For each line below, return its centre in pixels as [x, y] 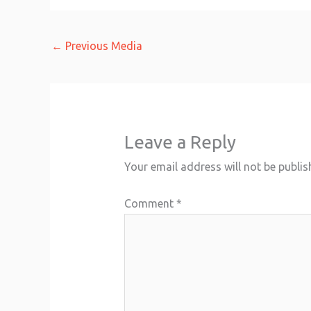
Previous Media [102, 45]
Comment [150, 204]
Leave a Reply [180, 142]
